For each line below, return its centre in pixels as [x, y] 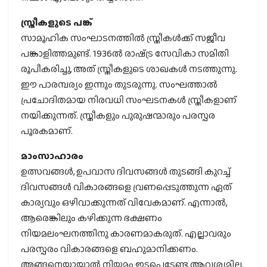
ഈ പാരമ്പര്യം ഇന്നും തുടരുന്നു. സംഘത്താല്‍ [119, 85]
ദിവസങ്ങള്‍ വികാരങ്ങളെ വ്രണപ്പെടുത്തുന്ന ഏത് [126, 187]
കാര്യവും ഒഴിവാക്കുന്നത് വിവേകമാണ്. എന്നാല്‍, [124, 203]
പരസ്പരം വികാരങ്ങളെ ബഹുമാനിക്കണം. [109, 249]
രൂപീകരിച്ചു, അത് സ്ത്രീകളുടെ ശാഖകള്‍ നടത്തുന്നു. [129, 69]
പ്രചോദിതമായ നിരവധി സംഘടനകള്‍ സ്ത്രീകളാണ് [129, 100]
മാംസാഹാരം [52, 156]
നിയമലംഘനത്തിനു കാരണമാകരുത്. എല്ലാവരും [126, 234]
